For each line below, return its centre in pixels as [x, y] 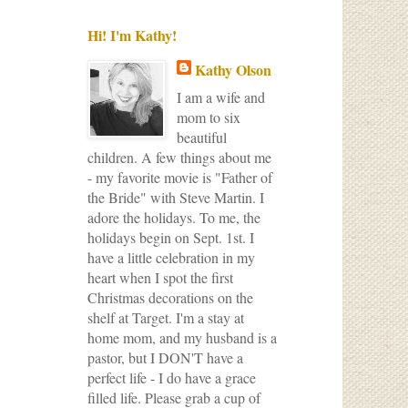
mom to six [209, 117]
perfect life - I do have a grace [172, 377]
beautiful [202, 137]
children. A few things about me [179, 157]
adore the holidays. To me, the [174, 217]
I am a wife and [221, 97]
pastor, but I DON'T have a [165, 357]
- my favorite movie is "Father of [180, 177]
